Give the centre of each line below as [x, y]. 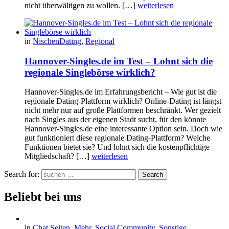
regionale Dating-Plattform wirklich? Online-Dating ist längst [123, 101]
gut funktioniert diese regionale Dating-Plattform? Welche [117, 138]
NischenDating [57, 41]
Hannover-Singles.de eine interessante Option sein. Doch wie [123, 129]
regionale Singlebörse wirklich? [90, 72]
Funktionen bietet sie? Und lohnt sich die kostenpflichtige [117, 147]
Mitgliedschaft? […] [58, 156]
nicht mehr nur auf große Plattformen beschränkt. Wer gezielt [123, 110]
